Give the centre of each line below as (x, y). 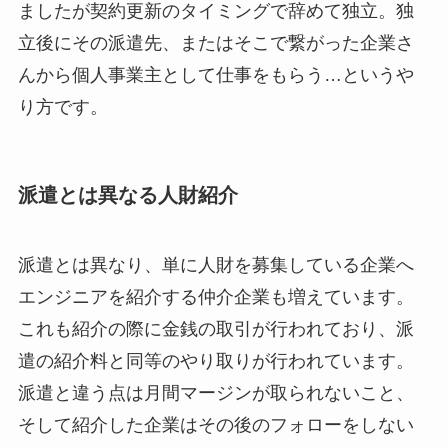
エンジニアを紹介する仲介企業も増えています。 (215, 296)
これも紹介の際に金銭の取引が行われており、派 (215, 328)
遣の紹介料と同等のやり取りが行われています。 (215, 360)
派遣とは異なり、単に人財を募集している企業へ (215, 264)
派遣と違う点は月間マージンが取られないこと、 (215, 392)
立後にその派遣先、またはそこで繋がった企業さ (215, 43)
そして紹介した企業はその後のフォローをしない (215, 424)
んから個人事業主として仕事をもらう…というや (215, 75)
